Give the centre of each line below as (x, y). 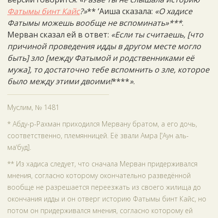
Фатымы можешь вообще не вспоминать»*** (95, 23)
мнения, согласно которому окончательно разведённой (99, 175)
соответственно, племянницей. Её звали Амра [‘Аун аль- (98, 136)
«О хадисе (173, 11)
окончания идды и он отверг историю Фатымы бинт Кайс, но (107, 199)
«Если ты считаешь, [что (157, 35)
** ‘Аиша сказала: (121, 11)
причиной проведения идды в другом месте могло (104, 46)
